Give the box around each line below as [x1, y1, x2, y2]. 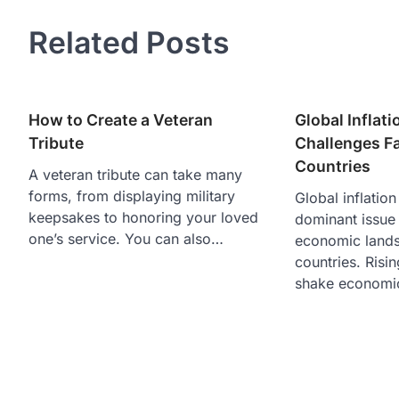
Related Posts [28, 23, 230, 61]
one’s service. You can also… [28, 229, 224, 248]
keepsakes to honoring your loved [28, 208, 258, 226]
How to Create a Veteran [28, 110, 213, 129]
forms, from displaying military [28, 186, 235, 205]
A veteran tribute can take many [28, 165, 242, 183]
